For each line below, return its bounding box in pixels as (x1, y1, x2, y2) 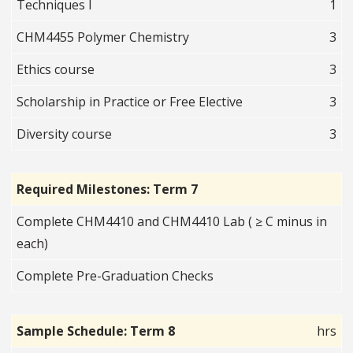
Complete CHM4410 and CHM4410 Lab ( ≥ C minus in (17, 213, 328, 231)
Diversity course (17, 125, 113, 143)
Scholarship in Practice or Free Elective (17, 93, 243, 111)
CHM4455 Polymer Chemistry (17, 28, 190, 46)
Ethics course (17, 61, 95, 79)
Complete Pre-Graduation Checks (17, 267, 214, 285)
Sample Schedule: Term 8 (17, 322, 176, 340)
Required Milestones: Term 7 (17, 180, 199, 199)
